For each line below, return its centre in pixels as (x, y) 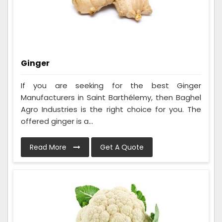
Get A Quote (122, 147)
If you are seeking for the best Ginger (111, 86)
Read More (49, 147)
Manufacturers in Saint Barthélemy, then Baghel (111, 98)
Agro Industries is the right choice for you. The (111, 110)
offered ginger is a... (57, 121)
